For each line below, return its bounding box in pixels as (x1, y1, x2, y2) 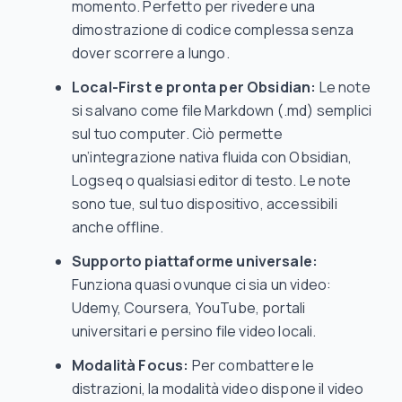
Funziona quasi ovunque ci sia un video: (72, 275, 332, 294)
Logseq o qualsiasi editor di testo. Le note (72, 170, 351, 190)
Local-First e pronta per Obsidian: (72, 77, 317, 97)
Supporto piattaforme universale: (72, 251, 319, 271)
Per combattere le (188, 355, 315, 375)
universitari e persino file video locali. (72, 321, 317, 341)
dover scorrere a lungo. (72, 43, 230, 63)
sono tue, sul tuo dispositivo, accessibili (72, 194, 337, 214)
